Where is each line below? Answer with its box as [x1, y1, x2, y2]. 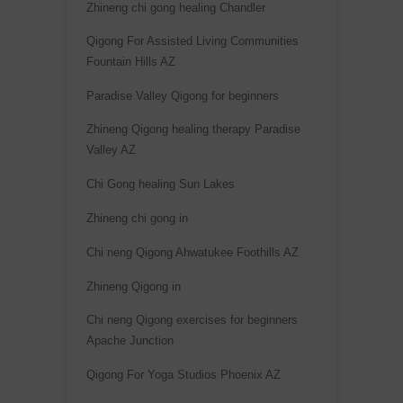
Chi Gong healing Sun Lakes [86, 177, 235, 192]
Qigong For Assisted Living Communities [86, 34, 299, 49]
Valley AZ [86, 143, 136, 157]
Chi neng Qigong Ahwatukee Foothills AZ [86, 246, 299, 260]
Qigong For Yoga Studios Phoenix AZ [86, 368, 281, 382]
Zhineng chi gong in [86, 211, 188, 226]
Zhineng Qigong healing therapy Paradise [86, 122, 300, 137]
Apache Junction [86, 334, 174, 348]
